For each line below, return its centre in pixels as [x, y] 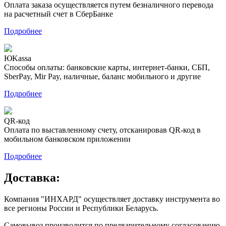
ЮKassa [18, 58]
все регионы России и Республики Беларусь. [81, 208]
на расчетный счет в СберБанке [59, 14]
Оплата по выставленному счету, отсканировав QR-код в [102, 130]
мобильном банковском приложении [67, 139]
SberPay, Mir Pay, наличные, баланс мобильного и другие [102, 76]
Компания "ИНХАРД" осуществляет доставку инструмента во [112, 199]
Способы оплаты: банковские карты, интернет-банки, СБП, [107, 67]
